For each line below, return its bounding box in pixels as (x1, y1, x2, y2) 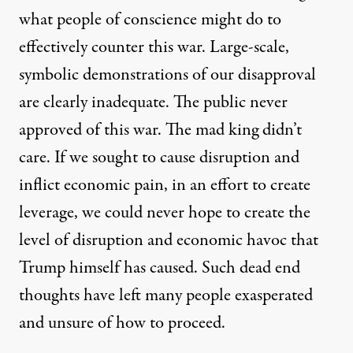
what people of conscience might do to (19, 7, 281, 33)
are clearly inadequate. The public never (19, 90, 288, 116)
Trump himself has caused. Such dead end (19, 255, 300, 281)
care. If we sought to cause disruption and (19, 145, 299, 171)
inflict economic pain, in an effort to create (19, 173, 310, 199)
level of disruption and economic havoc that (19, 228, 318, 254)
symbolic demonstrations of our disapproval (19, 62, 316, 88)
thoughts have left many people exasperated (19, 283, 313, 309)
